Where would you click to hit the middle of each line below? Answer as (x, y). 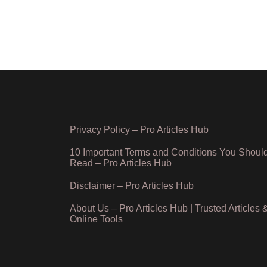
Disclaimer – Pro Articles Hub (132, 185)
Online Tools (96, 219)
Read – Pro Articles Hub (121, 163)
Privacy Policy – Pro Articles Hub (139, 129)
